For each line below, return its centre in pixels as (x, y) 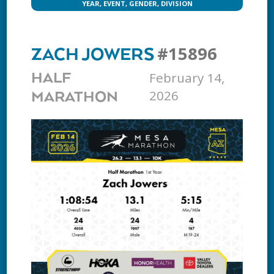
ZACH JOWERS (94, 55)
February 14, (187, 78)
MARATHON (75, 98)
